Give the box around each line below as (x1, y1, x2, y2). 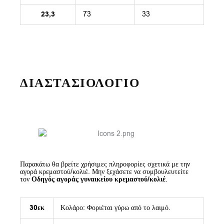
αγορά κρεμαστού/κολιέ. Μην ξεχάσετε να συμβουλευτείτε (20, 167, 188, 177)
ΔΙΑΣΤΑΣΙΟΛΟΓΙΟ (20, 74, 140, 92)
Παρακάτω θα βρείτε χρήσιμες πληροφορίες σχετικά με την (20, 159, 190, 169)
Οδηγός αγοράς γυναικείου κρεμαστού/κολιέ (31, 174, 165, 184)
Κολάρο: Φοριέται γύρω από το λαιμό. (60, 203, 170, 213)
